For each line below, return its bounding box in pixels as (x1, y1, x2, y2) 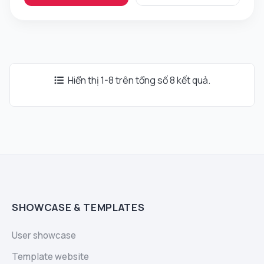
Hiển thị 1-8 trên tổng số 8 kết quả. (65, 74, 210, 87)
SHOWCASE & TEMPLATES (12, 200, 145, 214)
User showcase (12, 229, 76, 242)
